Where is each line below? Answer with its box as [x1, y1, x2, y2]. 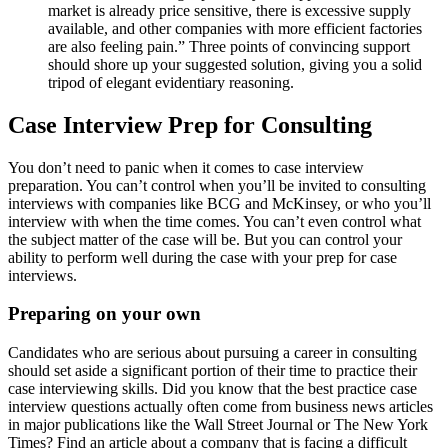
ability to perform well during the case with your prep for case [8, 248, 397, 266]
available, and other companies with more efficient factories [48, 19, 422, 37]
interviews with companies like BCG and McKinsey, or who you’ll [8, 194, 431, 212]
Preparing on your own [8, 303, 201, 325]
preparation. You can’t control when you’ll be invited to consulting [8, 176, 426, 194]
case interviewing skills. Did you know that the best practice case [8, 380, 417, 398]
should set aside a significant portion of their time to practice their [8, 362, 417, 380]
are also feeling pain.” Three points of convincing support [48, 37, 410, 55]
